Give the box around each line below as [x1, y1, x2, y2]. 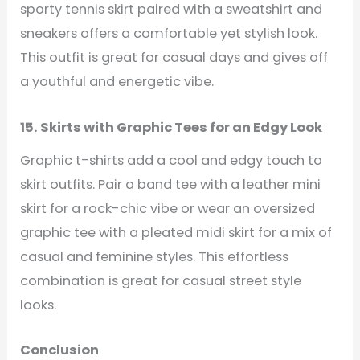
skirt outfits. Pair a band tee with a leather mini [20, 175, 321, 194]
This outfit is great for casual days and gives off [20, 48, 329, 67]
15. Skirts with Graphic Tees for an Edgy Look [20, 117, 323, 137]
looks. [20, 296, 57, 315]
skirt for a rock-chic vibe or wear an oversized [20, 199, 316, 219]
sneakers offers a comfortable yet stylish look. [20, 24, 318, 43]
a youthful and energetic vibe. [20, 72, 215, 92]
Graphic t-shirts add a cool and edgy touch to [20, 151, 323, 170]
